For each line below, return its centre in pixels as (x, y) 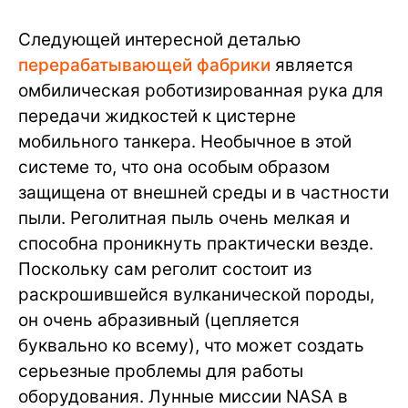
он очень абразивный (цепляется (159, 321)
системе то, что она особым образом (174, 168)
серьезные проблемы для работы (161, 372)
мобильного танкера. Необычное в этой (185, 142)
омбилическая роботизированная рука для (201, 91)
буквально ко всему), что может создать (191, 346)
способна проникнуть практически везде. (196, 244)
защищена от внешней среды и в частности (204, 193)
